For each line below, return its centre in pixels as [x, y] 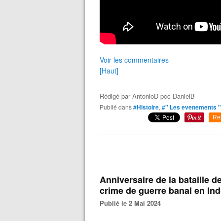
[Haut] [109, 70]
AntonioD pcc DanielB [164, 96]
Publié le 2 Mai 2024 [132, 203]
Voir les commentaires [134, 59]
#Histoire [146, 107]
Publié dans [118, 107]
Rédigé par [116, 96]
